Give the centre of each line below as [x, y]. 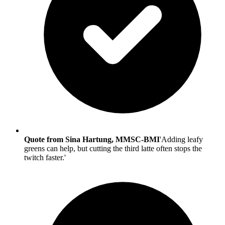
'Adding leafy [181, 140]
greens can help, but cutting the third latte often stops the [113, 149]
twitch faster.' [45, 158]
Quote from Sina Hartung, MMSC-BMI [92, 140]
